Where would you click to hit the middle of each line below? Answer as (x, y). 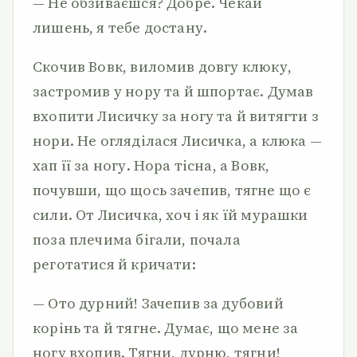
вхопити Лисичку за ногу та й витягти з (176, 116)
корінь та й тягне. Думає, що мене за (166, 328)
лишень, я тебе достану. (120, 27)
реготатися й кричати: (114, 264)
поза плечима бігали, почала (137, 239)
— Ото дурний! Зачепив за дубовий (158, 303)
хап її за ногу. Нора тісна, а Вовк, (151, 165)
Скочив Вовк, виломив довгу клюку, (162, 67)
